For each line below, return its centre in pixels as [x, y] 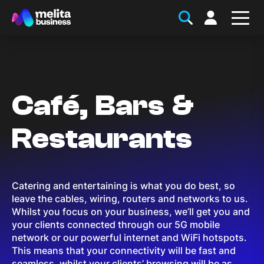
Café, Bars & [103, 106]
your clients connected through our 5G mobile [116, 225]
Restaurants [102, 139]
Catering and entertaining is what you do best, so [123, 186]
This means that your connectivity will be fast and [124, 251]
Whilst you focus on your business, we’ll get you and [131, 212]
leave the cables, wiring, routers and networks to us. [130, 199]
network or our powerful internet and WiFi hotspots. [129, 238]
